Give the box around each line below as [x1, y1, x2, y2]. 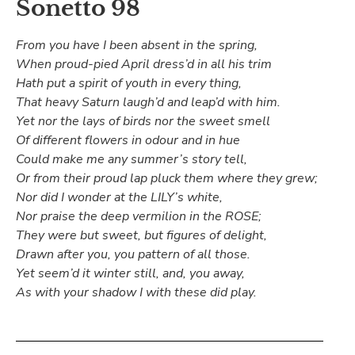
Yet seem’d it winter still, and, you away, [16, 265, 245, 283]
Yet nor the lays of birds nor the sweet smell [16, 113, 270, 131]
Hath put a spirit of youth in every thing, [16, 74, 242, 93]
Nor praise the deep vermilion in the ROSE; [16, 208, 261, 226]
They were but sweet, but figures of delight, [16, 227, 267, 245]
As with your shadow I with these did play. [16, 284, 257, 302]
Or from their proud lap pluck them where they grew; [16, 170, 318, 188]
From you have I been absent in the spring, [16, 36, 258, 55]
